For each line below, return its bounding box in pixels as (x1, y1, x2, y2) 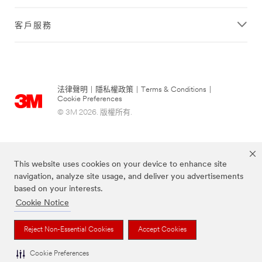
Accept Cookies (138, 226, 187, 233)
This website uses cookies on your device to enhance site (14, 160, 227, 170)
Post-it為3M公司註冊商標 (91, 223, 171, 231)
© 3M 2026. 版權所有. (57, 108, 132, 116)
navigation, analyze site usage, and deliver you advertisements (14, 173, 243, 182)
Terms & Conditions (141, 85, 206, 94)
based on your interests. (14, 185, 103, 194)
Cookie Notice (15, 199, 69, 208)
